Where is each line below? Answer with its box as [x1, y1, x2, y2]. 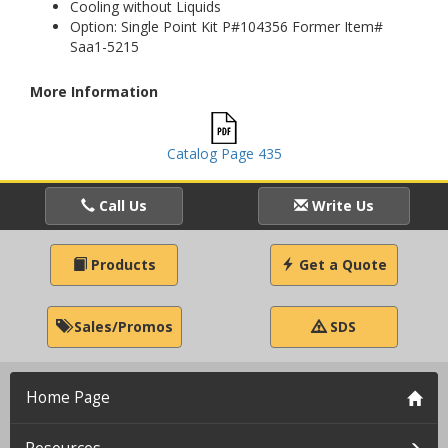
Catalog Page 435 [166, 144, 282, 163]
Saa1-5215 [70, 37, 139, 56]
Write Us [308, 196, 374, 215]
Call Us [95, 196, 147, 215]
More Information [30, 82, 158, 101]
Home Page [26, 387, 110, 408]
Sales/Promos [69, 317, 173, 336]
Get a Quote [295, 255, 387, 274]
